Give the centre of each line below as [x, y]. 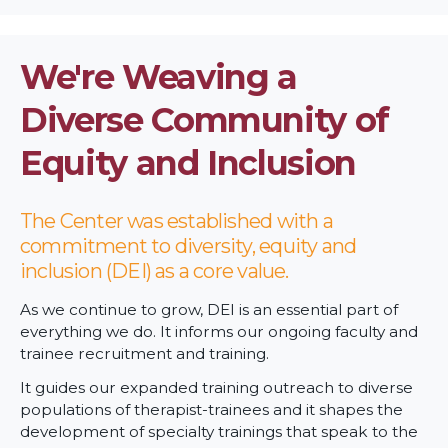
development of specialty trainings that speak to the [219, 431]
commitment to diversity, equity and [188, 246]
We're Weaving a [158, 77]
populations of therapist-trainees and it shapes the [211, 409]
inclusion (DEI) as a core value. [156, 271]
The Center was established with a [176, 221]
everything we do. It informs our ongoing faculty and [219, 332]
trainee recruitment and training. [144, 354]
